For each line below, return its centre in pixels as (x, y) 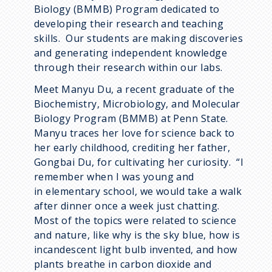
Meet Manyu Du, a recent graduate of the (134, 89)
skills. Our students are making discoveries (139, 38)
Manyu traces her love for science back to (134, 133)
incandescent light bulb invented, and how (136, 249)
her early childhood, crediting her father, (132, 147)
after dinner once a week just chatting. (128, 206)
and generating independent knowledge (131, 53)
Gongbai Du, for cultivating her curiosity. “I (139, 162)
